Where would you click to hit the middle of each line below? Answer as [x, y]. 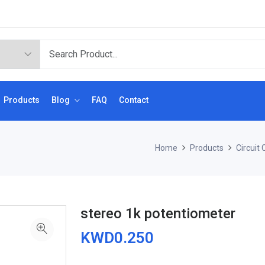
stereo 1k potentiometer [158, 213]
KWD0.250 [117, 237]
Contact [134, 100]
